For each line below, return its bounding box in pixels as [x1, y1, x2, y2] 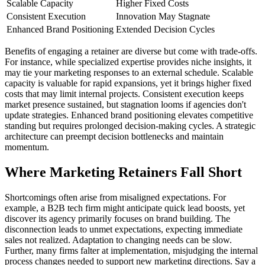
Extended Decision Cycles [116, 24, 215, 34]
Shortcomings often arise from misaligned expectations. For [5, 192, 226, 202]
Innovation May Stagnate [116, 11, 210, 21]
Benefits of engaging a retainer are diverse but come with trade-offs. [5, 46, 257, 56]
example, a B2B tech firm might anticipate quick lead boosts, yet [5, 202, 245, 213]
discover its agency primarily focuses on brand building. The [5, 213, 230, 224]
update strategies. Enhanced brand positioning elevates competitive [5, 109, 253, 120]
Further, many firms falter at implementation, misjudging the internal [5, 245, 258, 256]
